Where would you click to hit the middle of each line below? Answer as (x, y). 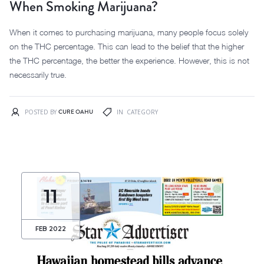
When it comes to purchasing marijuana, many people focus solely (129, 32)
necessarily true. (38, 75)
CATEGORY (141, 112)
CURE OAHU (76, 112)
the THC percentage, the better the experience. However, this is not (129, 60)
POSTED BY (42, 112)
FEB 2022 (51, 229)
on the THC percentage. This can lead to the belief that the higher (127, 46)
